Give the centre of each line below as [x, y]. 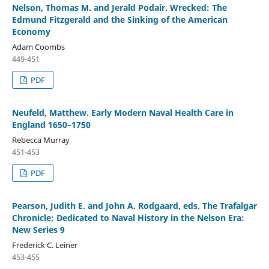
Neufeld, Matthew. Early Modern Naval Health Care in [122, 113]
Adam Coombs [38, 47]
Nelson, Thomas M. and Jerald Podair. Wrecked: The [119, 8]
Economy [31, 32]
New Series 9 [38, 230]
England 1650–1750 [51, 125]
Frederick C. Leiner [44, 245]
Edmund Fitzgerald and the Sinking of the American [119, 20]
